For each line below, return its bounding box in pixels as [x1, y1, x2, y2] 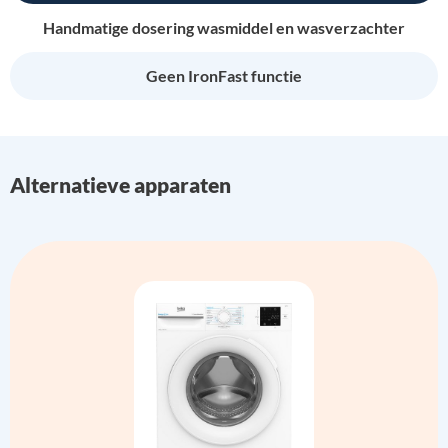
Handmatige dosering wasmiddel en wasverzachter [43, 17, 405, 37]
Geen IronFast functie [146, 65, 302, 85]
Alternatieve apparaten [10, 172, 231, 198]
